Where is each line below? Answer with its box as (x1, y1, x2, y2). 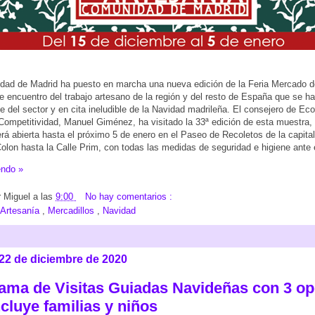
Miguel (4, 191, 33, 202)
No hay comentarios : (85, 191, 172, 202)
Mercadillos (48, 205, 97, 216)
